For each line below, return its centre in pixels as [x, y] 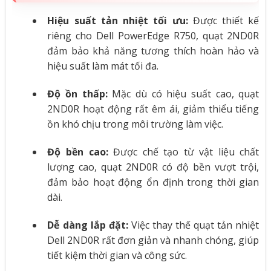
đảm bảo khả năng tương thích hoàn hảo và [153, 51]
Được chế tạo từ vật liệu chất [184, 152]
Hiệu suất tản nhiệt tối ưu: [118, 21]
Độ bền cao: [78, 152]
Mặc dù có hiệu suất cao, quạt [183, 94]
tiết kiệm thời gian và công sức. [117, 255]
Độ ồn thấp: [77, 94]
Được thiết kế [224, 21]
